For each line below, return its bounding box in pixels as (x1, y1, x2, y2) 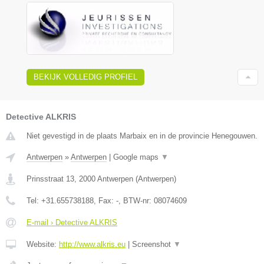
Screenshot (132, 239, 173, 249)
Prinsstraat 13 (27, 174, 74, 183)
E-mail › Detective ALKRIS (27, 217, 117, 227)
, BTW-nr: (118, 196, 154, 205)
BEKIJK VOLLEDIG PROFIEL (34, 72, 137, 81)
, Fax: (94, 196, 116, 205)
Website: (27, 239, 59, 249)
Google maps (113, 152, 161, 161)
